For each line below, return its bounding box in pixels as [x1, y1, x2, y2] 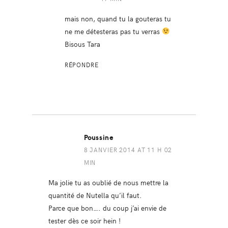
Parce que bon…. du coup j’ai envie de [48, 202, 166, 213]
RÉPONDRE [64, 60, 99, 69]
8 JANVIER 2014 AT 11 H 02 [83, 145, 173, 154]
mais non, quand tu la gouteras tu [64, 13, 171, 23]
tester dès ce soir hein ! [48, 215, 121, 225]
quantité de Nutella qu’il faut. [48, 189, 142, 200]
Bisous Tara [64, 38, 100, 49]
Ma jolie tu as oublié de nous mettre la [48, 177, 168, 187]
